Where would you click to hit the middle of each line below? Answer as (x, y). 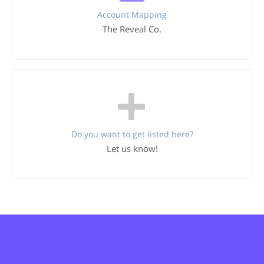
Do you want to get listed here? (132, 134)
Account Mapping (132, 14)
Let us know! (132, 148)
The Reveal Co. (132, 29)
